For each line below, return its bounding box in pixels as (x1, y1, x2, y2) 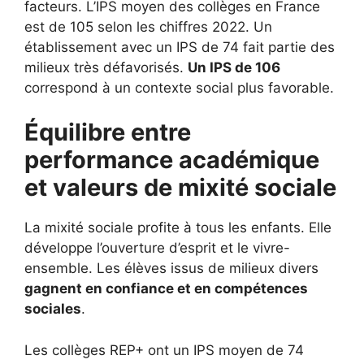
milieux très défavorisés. (24, 58, 188, 76)
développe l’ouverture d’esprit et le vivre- (24, 240, 290, 256)
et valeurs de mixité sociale (24, 173, 336, 201)
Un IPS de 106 (188, 58, 280, 76)
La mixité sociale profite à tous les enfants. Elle (24, 219, 331, 236)
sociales (24, 301, 81, 317)
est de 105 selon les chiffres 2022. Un (24, 18, 272, 35)
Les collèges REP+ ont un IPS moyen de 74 (24, 341, 304, 358)
